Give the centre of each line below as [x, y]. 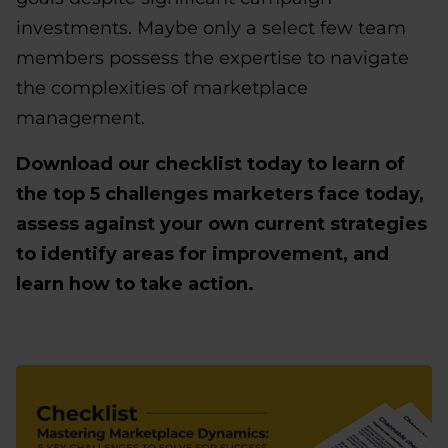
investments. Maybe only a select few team [211, 28]
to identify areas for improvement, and [202, 254]
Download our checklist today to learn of [210, 164]
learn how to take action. [135, 284]
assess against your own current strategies [221, 224]
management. [80, 118]
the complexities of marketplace [162, 88]
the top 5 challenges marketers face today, [220, 194]
